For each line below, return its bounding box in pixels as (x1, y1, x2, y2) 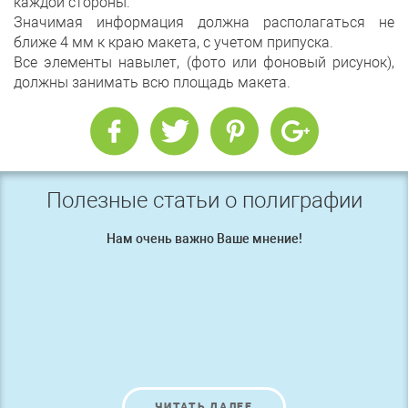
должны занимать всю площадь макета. (14, 74, 291, 92)
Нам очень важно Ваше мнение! (106, 231, 302, 247)
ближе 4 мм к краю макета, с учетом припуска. (14, 34, 337, 52)
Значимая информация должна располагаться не (14, 14, 394, 32)
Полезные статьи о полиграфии (46, 188, 362, 214)
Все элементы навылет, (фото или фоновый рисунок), (14, 54, 394, 72)
